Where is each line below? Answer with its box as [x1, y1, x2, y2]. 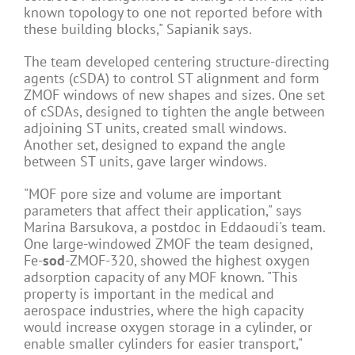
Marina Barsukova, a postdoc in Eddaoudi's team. [24, 218, 325, 237]
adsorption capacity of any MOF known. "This [24, 268, 298, 287]
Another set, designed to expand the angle [24, 136, 285, 155]
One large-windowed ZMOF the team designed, [24, 235, 312, 254]
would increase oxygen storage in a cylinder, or [24, 318, 312, 337]
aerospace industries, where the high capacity [24, 301, 303, 320]
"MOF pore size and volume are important [24, 185, 281, 204]
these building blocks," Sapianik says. [24, 20, 252, 39]
